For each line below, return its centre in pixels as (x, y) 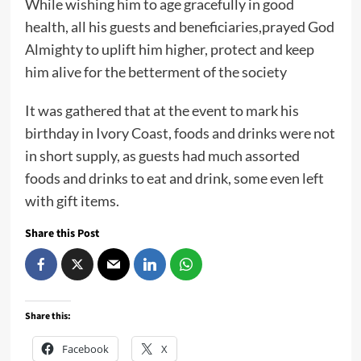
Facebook (85, 349)
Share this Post (62, 234)
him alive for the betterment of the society (157, 72)
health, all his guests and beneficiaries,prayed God (179, 27)
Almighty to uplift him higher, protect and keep (169, 50)
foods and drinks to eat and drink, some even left (174, 178)
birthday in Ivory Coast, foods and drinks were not (180, 133)
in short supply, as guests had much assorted (162, 156)
